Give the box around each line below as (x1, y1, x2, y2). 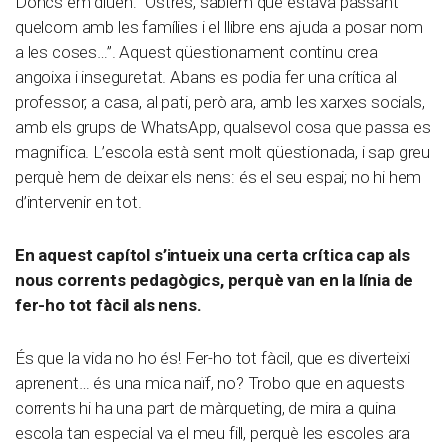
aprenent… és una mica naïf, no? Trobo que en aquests (15, 373, 406, 394)
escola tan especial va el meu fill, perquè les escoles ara (15, 423, 411, 444)
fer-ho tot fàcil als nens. (15, 295, 202, 316)
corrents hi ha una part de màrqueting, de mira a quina (15, 398, 396, 419)
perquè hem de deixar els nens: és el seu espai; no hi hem (15, 167, 422, 188)
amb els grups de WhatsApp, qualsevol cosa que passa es (15, 117, 431, 138)
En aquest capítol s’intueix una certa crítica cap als (15, 245, 410, 266)
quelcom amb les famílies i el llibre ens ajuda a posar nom (15, 17, 424, 38)
